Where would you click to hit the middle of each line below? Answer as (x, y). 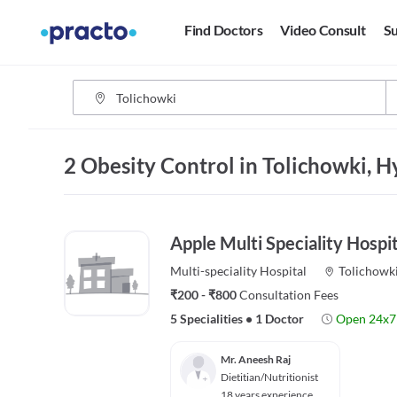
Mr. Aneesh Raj (256, 359)
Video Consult (323, 30)
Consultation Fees (289, 295)
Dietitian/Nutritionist (269, 377)
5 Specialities (206, 319)
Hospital (283, 271)
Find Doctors (224, 30)
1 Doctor (280, 319)
